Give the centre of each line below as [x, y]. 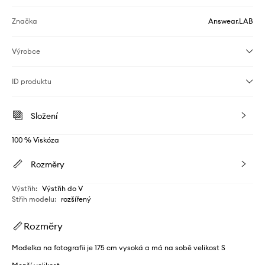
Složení [44, 116]
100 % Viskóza [35, 140]
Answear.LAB [231, 21]
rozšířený [76, 199]
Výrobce [26, 51]
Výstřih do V [62, 188]
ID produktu [32, 81]
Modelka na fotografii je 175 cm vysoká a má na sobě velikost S [119, 247]
